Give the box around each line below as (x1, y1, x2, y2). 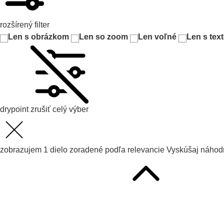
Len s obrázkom (8, 32, 69, 41)
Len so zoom (79, 32, 128, 41)
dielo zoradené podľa (48, 145, 125, 154)
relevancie (127, 145, 164, 154)
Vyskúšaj (166, 145, 200, 154)
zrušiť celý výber (30, 105, 88, 114)
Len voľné (138, 32, 176, 41)
